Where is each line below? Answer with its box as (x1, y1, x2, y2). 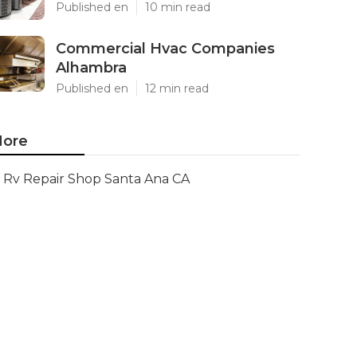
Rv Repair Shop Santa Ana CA (3, 171, 190, 186)
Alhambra (56, 59, 127, 76)
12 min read (145, 81, 209, 96)
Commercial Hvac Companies (56, 40, 275, 57)
